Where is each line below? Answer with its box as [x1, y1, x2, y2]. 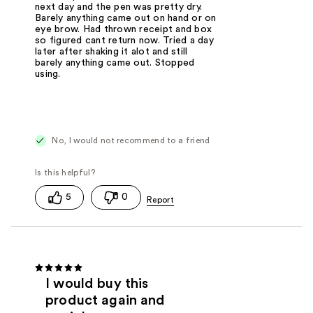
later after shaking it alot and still [35, 46, 188, 57]
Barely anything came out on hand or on [35, 13, 217, 23]
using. [35, 68, 61, 79]
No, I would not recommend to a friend [50, 136, 210, 145]
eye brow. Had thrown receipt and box [35, 24, 212, 34]
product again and [45, 293, 166, 308]
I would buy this [45, 277, 149, 291]
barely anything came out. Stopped [35, 57, 195, 68]
